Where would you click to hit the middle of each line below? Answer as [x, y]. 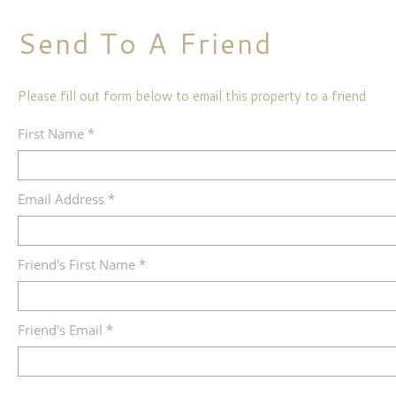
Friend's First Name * [82, 264]
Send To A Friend [145, 43]
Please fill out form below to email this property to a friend [192, 96]
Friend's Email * [65, 330]
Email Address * [66, 199]
